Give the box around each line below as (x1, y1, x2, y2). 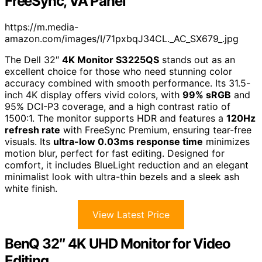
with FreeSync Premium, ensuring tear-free (60, 123, 251, 136)
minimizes (203, 135, 250, 147)
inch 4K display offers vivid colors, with (5, 88, 182, 101)
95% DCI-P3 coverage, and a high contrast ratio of (5, 100, 230, 112)
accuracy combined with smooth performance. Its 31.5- (5, 77, 250, 89)
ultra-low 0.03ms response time (53, 135, 203, 147)
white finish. (5, 182, 57, 194)
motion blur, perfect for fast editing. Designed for (5, 147, 225, 159)
